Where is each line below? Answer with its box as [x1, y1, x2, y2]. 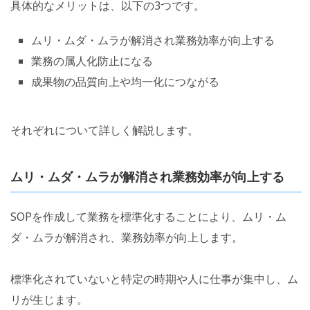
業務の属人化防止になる [31, 53, 153, 69]
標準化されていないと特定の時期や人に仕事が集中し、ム [10, 271, 298, 287]
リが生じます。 [10, 292, 88, 308]
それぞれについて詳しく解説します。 [10, 122, 199, 138]
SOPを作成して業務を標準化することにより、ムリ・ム [10, 209, 286, 225]
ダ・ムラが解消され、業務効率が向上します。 [10, 230, 243, 246]
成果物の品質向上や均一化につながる [31, 74, 219, 90]
